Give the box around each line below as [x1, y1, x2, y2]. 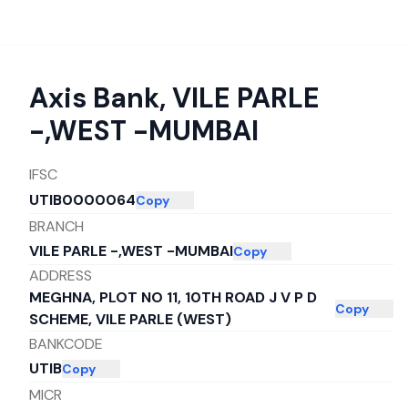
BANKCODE [29, 333, 103, 353]
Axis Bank [29, 80, 159, 116]
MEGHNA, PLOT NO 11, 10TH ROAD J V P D [29, 288, 317, 307]
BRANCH [29, 216, 84, 236]
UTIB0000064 [29, 190, 136, 209]
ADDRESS [29, 266, 92, 285]
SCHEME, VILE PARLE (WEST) [29, 310, 231, 329]
